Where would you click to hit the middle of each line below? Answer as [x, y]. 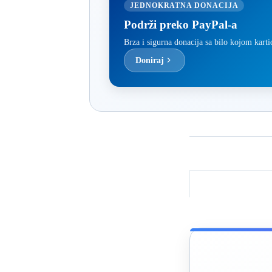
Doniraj [150, 60]
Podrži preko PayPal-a [181, 24]
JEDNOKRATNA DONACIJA [184, 5]
